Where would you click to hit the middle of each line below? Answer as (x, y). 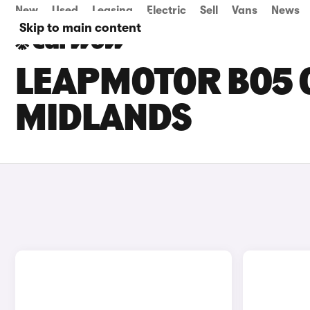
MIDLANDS (103, 120)
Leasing (112, 10)
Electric (166, 10)
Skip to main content (80, 28)
